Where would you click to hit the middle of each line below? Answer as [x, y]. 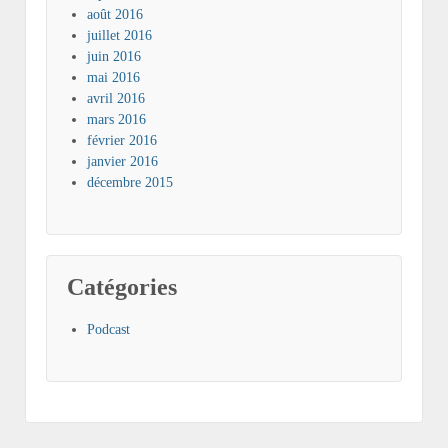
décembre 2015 [130, 183]
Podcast [108, 330]
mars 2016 [116, 120]
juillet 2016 [119, 36]
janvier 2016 [122, 162]
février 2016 [122, 141]
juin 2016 [114, 57]
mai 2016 [113, 78]
